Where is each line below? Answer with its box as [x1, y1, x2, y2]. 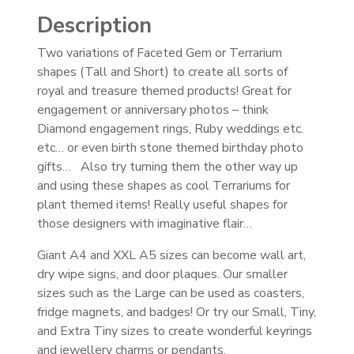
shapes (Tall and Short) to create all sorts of [37, 62, 288, 81]
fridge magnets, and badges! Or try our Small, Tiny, [37, 303, 316, 321]
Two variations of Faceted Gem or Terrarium [37, 43, 282, 62]
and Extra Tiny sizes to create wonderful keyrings [37, 322, 312, 340]
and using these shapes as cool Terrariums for [37, 176, 290, 194]
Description [37, 10, 152, 40]
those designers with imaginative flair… [37, 214, 252, 232]
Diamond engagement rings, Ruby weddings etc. [37, 119, 303, 137]
